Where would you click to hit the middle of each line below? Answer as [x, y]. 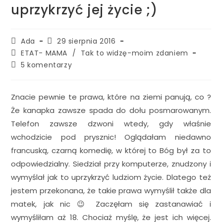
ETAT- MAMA [44, 53]
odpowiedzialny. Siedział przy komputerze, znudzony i [111, 164]
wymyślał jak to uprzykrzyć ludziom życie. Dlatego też [111, 177]
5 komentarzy [47, 65]
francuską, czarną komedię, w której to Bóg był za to [111, 150]
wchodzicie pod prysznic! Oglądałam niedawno [111, 137]
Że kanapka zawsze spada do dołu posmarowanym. [111, 110]
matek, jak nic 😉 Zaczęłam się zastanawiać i [111, 204]
